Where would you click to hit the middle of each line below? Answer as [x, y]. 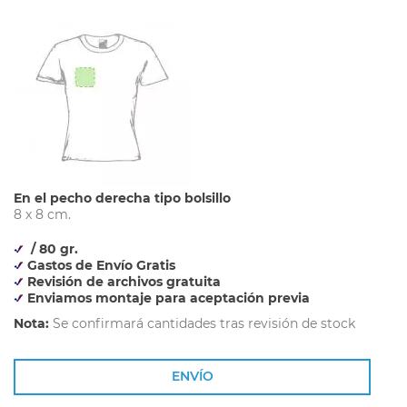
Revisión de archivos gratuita [122, 282]
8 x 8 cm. [42, 214]
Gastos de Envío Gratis [101, 265]
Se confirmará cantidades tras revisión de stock [202, 323]
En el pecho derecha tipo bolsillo [122, 198]
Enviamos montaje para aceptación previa [167, 298]
